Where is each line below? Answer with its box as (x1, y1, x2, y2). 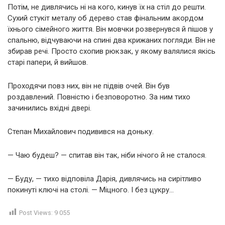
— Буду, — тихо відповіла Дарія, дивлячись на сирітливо (8, 174, 201, 183)
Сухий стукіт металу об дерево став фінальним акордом (8, 13, 203, 23)
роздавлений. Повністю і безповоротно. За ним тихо (8, 92, 190, 101)
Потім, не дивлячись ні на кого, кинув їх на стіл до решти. (8, 2, 206, 12)
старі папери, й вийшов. (8, 57, 88, 67)
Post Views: (19, 208, 53, 216)
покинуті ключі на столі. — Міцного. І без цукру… (8, 185, 174, 194)
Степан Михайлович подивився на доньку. (8, 127, 154, 136)
